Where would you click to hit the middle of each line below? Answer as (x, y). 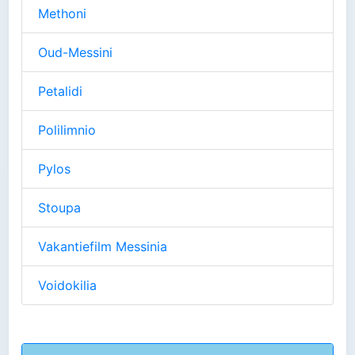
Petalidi (60, 92)
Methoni (62, 14)
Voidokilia (67, 286)
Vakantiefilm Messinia (103, 247)
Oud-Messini (75, 53)
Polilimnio (67, 130)
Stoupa (59, 208)
